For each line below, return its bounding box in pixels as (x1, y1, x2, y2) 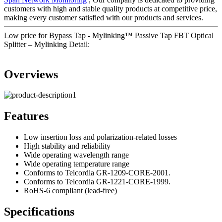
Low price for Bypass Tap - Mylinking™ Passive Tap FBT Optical (4, 31, 214, 40)
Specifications (4, 205, 74, 219)
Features (4, 110, 49, 123)
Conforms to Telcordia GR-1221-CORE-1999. (24, 177, 170, 186)
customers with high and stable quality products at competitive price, (4, 4, 217, 13)
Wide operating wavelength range (24, 151, 129, 160)
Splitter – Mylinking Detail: (4, 40, 90, 49)
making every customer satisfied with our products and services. (4, 13, 203, 22)
